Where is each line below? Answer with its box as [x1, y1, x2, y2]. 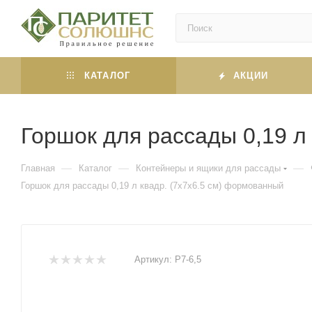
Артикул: [134, 254, 172, 265]
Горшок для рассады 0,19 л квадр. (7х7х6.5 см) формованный [21, 180, 283, 191]
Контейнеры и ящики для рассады [136, 163, 281, 173]
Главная [21, 163, 55, 173]
